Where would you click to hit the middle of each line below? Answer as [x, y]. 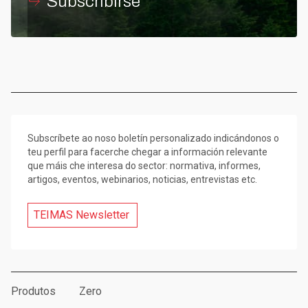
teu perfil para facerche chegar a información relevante [147, 152]
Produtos [33, 291]
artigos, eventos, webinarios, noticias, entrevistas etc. [142, 180]
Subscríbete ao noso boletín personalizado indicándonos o [153, 139]
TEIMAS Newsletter [81, 215]
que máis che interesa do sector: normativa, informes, [144, 166]
